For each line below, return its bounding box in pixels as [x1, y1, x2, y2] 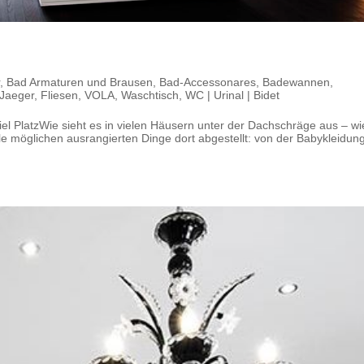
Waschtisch [121, 88, 179, 102]
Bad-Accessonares [159, 75, 256, 89]
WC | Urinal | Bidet [185, 88, 279, 102]
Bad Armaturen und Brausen [6, 75, 153, 89]
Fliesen [41, 88, 78, 102]
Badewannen [262, 75, 330, 89]
